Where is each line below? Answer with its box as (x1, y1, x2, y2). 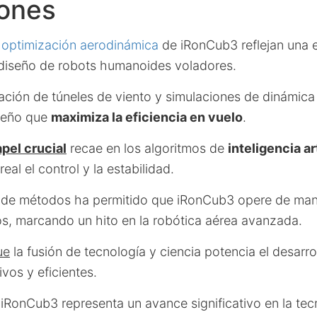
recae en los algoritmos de (67, 141, 228, 156)
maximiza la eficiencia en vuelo (51, 110, 243, 125)
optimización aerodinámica (1, 38, 158, 52)
